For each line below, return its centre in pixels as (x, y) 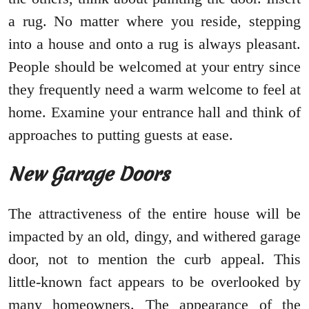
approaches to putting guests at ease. (121, 135)
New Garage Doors (89, 175)
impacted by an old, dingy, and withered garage (154, 237)
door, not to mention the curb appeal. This (154, 259)
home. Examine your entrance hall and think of (154, 112)
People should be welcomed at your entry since (154, 67)
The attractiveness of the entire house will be (154, 214)
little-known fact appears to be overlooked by (154, 282)
